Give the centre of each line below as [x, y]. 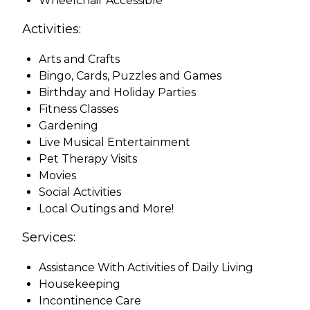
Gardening [69, 125]
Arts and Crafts [79, 59]
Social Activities [80, 192]
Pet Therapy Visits [88, 158]
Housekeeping [80, 284]
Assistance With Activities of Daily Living [146, 267]
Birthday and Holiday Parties [117, 92]
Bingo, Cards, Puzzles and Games [130, 75]
